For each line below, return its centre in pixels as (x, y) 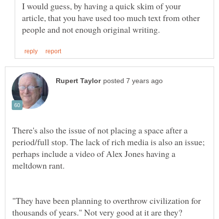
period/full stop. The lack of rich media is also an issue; (109, 142)
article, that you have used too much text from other (111, 17)
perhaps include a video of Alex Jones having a (94, 154)
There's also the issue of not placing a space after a (100, 130)
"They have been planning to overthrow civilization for (107, 201)
